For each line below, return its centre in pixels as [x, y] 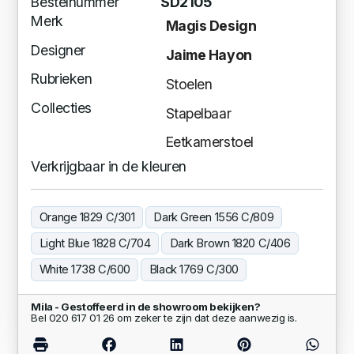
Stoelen [189, 84]
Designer [58, 50]
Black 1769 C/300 [194, 270]
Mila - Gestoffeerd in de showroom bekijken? [146, 306]
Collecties [61, 108]
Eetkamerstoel [209, 142]
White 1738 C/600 [85, 270]
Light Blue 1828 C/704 [95, 244]
